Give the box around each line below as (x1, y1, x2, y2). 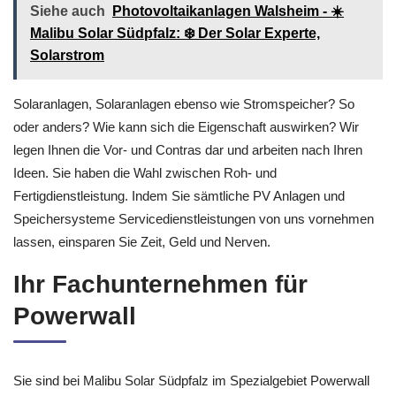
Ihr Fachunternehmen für (13, 270, 308, 298)
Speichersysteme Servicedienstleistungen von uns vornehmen (13, 211, 374, 226)
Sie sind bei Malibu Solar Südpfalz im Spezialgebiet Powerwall (13, 372, 369, 388)
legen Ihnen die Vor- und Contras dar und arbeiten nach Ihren (13, 142, 362, 157)
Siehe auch (30, 4, 105, 19)
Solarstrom (30, 48, 104, 63)
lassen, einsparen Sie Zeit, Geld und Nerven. (13, 234, 270, 249)
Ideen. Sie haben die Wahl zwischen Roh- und (13, 165, 277, 180)
